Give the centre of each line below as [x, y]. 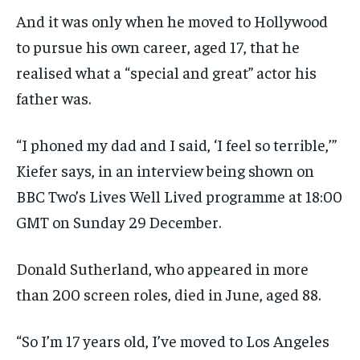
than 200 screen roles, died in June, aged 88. [168, 293]
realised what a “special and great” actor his [166, 72]
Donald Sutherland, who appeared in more [162, 268]
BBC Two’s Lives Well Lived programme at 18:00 [179, 195]
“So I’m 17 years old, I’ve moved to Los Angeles [173, 340]
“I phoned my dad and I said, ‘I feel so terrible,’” [176, 144]
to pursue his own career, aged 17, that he [158, 46]
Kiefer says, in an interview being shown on [165, 170]
